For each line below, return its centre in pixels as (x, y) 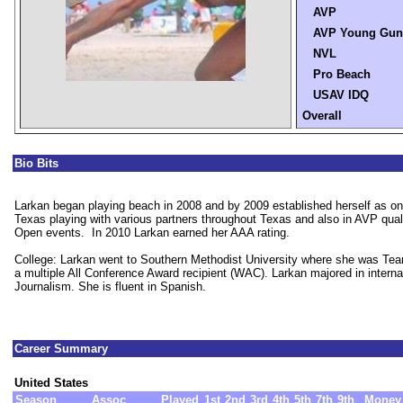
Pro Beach (336, 74)
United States (51, 383)
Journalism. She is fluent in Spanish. (110, 287)
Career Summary (61, 349)
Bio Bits (36, 163)
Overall (322, 116)
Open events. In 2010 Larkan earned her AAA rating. (152, 233)
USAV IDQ (336, 95)
